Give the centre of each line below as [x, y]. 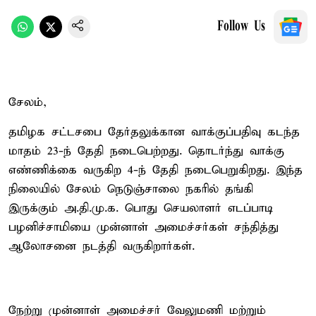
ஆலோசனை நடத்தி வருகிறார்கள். [102, 246]
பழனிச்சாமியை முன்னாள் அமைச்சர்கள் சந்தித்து [144, 227]
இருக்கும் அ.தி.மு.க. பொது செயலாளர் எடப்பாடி [141, 208]
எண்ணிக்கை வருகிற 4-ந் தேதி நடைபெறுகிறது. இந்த [156, 170]
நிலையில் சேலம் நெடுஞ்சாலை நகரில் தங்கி [131, 189]
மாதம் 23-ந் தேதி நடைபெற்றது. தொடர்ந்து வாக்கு [146, 151]
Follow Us [241, 26]
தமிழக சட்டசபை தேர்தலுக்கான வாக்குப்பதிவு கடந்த [154, 132]
